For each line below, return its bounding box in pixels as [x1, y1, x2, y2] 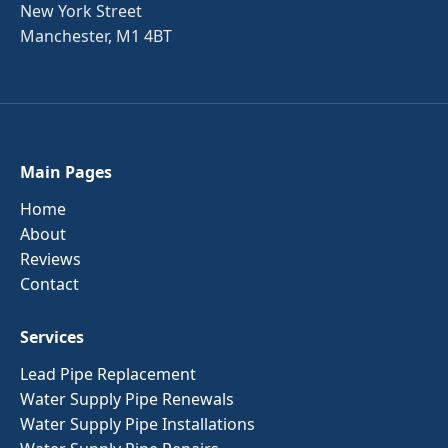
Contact [20, 272, 79, 295]
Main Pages [20, 160, 112, 183]
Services [20, 325, 84, 348]
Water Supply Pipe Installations [20, 412, 255, 435]
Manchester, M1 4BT [20, 24, 172, 47]
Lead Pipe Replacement [20, 362, 196, 385]
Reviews [20, 247, 81, 270]
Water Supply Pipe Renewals [20, 387, 234, 410]
